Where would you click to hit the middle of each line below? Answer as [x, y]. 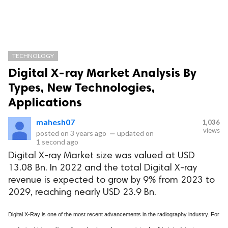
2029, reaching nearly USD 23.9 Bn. [82, 193]
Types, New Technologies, [81, 87]
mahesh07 [55, 122]
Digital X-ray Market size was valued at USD [102, 156]
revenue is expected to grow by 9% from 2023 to [111, 180]
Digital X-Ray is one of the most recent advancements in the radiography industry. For [114, 214]
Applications [45, 102]
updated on [135, 133]
